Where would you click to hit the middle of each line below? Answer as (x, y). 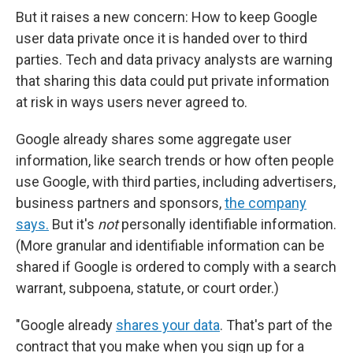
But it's (73, 225)
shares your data (168, 325)
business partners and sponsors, (120, 203)
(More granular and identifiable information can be (170, 246)
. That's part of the (276, 325)
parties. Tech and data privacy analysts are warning (174, 60)
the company (266, 203)
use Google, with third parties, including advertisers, (176, 182)
